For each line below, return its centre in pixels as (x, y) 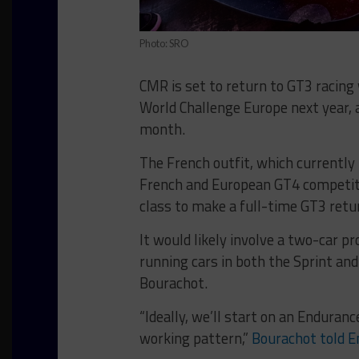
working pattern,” (196, 339)
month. (162, 129)
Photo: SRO (164, 44)
